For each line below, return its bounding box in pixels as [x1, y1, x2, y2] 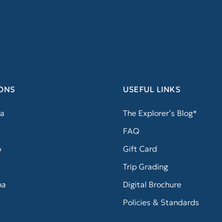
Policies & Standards [122, 197, 199, 208]
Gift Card [122, 144, 157, 154]
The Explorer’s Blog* [122, 108, 197, 118]
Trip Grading [122, 162, 168, 172]
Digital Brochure [122, 179, 181, 190]
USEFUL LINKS [122, 84, 180, 95]
